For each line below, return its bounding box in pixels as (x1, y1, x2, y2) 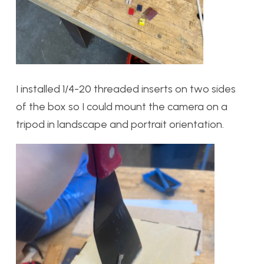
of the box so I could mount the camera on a (16, 100, 227, 113)
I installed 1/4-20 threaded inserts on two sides (16, 82, 236, 95)
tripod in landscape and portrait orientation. (16, 117, 224, 131)
